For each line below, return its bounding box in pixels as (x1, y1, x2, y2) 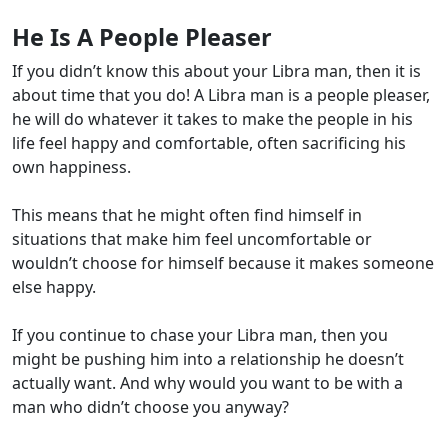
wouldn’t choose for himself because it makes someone (12, 252, 434, 275)
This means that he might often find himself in (12, 204, 362, 227)
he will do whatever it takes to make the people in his (12, 108, 413, 131)
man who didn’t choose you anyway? (12, 396, 289, 419)
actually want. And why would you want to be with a (12, 372, 403, 395)
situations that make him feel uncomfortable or (12, 228, 372, 251)
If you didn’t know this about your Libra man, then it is (12, 60, 421, 83)
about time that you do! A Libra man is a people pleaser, (12, 84, 430, 107)
